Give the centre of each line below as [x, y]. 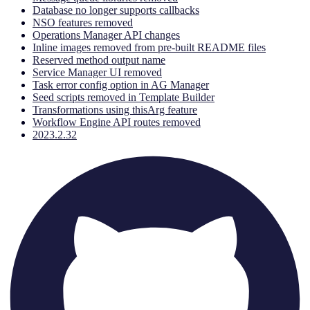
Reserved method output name [99, 60]
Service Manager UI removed [97, 72]
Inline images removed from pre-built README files [149, 47]
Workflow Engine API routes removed [117, 122]
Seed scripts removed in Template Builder [124, 97]
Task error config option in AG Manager [121, 84]
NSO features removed [83, 22]
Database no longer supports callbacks [116, 10]
